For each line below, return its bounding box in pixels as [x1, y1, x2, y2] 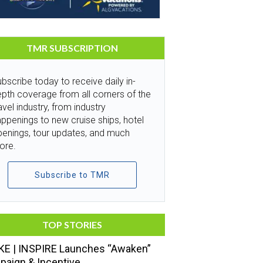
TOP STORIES [42, 218, 102, 230]
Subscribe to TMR [34, 170, 110, 180]
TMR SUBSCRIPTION [26, 42, 118, 53]
